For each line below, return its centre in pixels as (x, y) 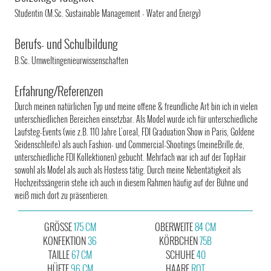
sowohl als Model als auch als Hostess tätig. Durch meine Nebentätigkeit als (128, 169)
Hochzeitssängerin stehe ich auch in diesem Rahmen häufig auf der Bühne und (132, 182)
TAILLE (60, 254)
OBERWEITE (175, 227)
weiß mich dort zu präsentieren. (62, 195)
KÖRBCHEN (180, 240)
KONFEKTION (66, 240)
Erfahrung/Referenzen (59, 90)
